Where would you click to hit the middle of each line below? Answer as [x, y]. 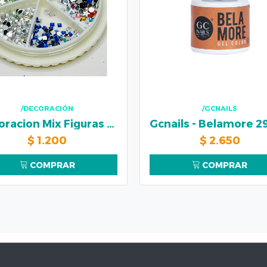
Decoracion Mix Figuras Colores [111, 123]
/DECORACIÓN [47, 108]
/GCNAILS [220, 108]
